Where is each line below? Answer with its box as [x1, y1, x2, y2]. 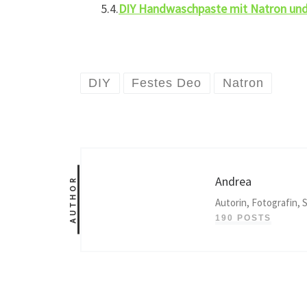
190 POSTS [215, 213, 271, 223]
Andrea [215, 173, 251, 190]
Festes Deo [132, 76, 202, 90]
